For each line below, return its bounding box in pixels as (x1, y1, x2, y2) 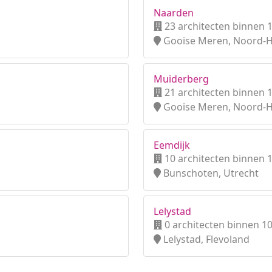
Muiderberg (154, 72, 209, 86)
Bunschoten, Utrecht (161, 166, 259, 180)
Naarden (154, 6, 194, 19)
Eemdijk (154, 138, 190, 152)
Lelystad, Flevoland (161, 233, 250, 246)
